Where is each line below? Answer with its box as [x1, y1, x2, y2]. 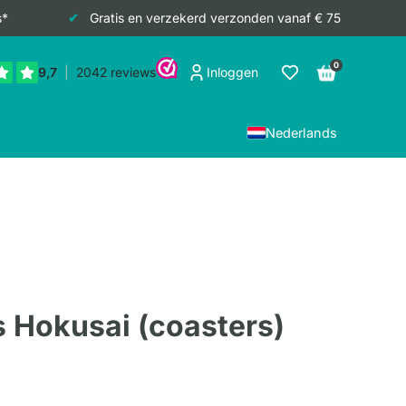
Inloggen [207, 64, 258, 80]
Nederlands [266, 124, 337, 140]
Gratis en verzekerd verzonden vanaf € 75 [89, 10, 341, 25]
